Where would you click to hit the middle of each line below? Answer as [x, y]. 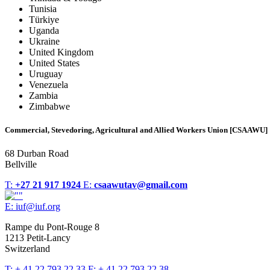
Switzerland [27, 248]
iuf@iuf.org [38, 206]
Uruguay [46, 74]
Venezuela [49, 84]
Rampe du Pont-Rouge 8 [52, 227]
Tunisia [43, 8]
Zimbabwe [49, 106]
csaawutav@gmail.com [141, 184]
